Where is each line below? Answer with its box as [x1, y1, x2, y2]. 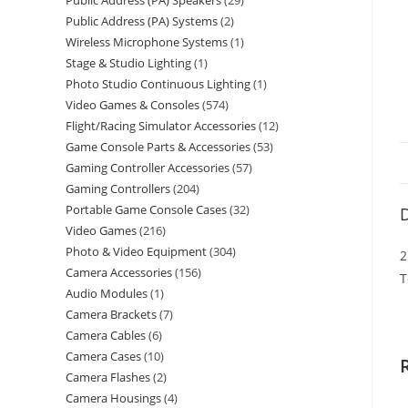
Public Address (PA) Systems [66, 13, 218, 29]
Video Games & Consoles [66, 97, 199, 113]
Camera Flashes [66, 369, 150, 385]
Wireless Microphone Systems [66, 34, 228, 50]
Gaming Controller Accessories [66, 159, 229, 176]
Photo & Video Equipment [66, 243, 207, 260]
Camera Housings [66, 390, 161, 406]
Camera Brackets [66, 306, 157, 322]
